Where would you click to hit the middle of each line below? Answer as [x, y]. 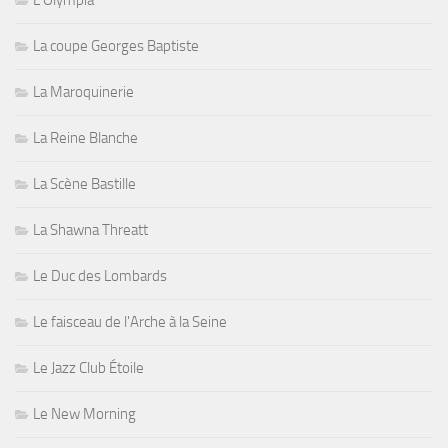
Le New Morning [84, 414]
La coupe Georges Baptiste [116, 46]
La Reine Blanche [85, 138]
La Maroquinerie [83, 92]
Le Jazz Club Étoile [88, 368]
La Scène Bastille [84, 184]
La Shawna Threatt [90, 230]
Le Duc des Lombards [100, 276]
